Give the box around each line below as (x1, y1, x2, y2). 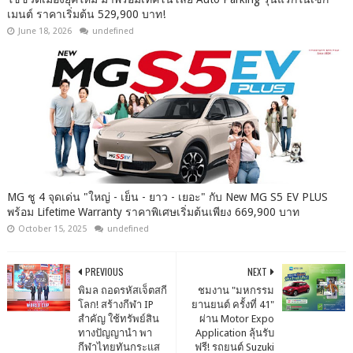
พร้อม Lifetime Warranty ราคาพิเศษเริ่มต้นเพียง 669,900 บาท (6, 206, 299, 219)
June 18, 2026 (17, 26, 72, 37)
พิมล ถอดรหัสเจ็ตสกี (77, 284, 167, 297)
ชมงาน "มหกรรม (198, 284, 275, 297)
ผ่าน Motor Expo (199, 313, 275, 325)
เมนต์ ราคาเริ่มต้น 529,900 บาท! (6, 8, 165, 21)
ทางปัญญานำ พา (77, 327, 152, 340)
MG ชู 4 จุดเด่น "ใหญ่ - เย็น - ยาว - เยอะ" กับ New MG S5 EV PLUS (6, 191, 328, 204)
